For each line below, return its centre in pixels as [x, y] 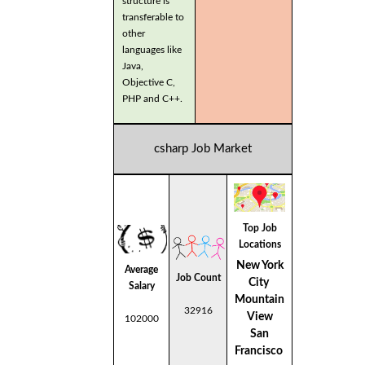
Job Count [198, 277]
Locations [259, 244]
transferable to [153, 17]
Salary [141, 286]
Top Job [259, 228]
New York [259, 265]
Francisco [259, 351]
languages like [152, 49]
